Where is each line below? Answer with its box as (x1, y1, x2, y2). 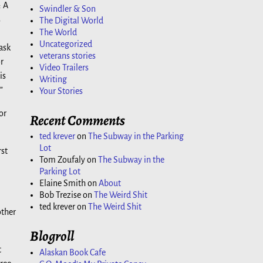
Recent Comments (30, 111, 125, 130)
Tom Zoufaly (39, 155, 85, 165)
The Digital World (39, 16, 103, 26)
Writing (39, 75, 67, 85)
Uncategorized (39, 39, 92, 49)
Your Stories (39, 86, 83, 96)
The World (39, 28, 77, 38)
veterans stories (39, 51, 96, 61)
